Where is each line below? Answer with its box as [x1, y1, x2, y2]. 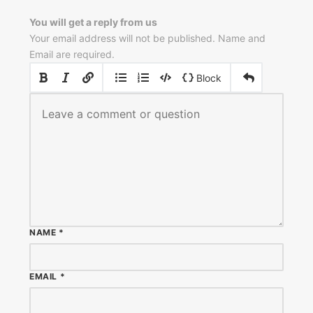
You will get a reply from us [29, 16, 157, 29]
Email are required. [29, 48, 115, 61]
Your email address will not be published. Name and [29, 32, 265, 45]
